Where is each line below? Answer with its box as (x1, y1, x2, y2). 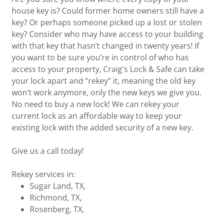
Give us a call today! (12, 145, 84, 157)
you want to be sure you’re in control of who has (12, 52, 189, 63)
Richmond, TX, (29, 192, 84, 203)
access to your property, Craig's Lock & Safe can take (12, 64, 204, 75)
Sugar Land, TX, (29, 181, 88, 192)
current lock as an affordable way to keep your (12, 110, 182, 122)
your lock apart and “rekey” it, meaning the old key (12, 75, 196, 87)
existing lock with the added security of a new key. (12, 122, 197, 133)
